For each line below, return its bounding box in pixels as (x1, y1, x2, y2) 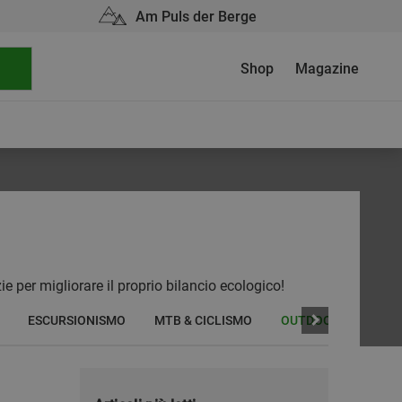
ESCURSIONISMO (28, 313, 126, 328)
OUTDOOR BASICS (281, 313, 385, 328)
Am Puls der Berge (135, 8, 257, 25)
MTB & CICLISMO (154, 313, 252, 328)
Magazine (295, 60, 359, 77)
